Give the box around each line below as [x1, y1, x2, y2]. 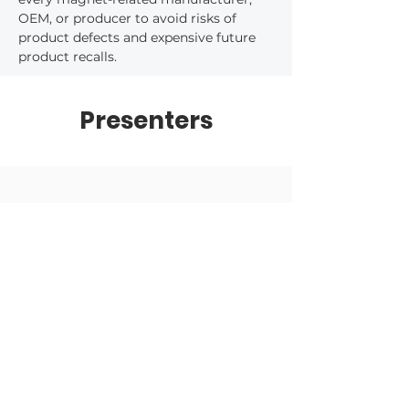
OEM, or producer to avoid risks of [18, 10, 240, 26]
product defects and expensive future [18, 29, 259, 46]
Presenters [79, 104, 213, 137]
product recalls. [18, 48, 117, 65]
